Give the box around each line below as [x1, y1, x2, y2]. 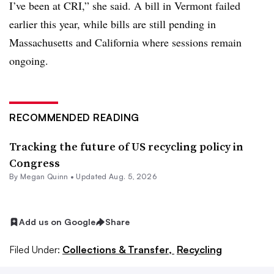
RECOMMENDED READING [9, 111, 139, 124]
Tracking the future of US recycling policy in [9, 139, 243, 154]
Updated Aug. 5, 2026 [76, 172, 157, 181]
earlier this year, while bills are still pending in [9, 17, 216, 31]
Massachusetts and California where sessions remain [9, 35, 242, 50]
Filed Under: [9, 243, 60, 256]
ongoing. [9, 53, 48, 68]
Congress [9, 155, 60, 171]
